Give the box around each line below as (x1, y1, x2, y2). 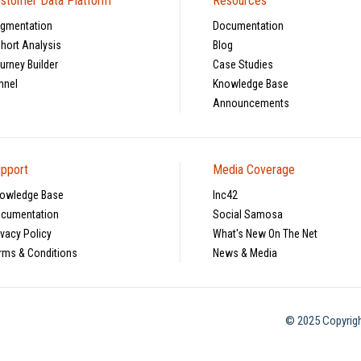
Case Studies (213, 57, 274, 71)
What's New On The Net (213, 226, 318, 240)
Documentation (213, 19, 284, 32)
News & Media (213, 246, 278, 259)
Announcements (213, 96, 290, 110)
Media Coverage (213, 161, 296, 177)
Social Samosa (213, 207, 284, 221)
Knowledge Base (213, 77, 289, 90)
